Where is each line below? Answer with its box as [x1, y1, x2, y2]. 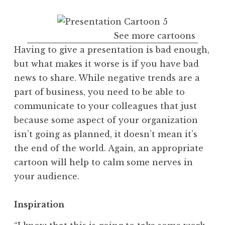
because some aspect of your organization [14, 115, 198, 125]
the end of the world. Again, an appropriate [14, 143, 203, 153]
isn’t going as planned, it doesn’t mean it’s [14, 129, 197, 139]
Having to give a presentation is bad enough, [14, 44, 209, 55]
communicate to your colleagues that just [14, 100, 197, 111]
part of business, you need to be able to [14, 86, 185, 97]
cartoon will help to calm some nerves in [14, 157, 193, 167]
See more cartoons [114, 30, 195, 41]
